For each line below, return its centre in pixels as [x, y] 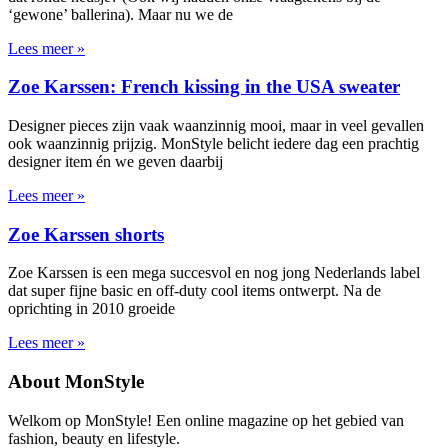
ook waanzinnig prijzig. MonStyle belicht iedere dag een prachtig [213, 143]
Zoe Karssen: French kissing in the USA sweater [204, 87]
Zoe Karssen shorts [86, 234]
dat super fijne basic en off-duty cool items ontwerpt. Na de [194, 291]
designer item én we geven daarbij [115, 161]
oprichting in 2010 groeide [91, 309]
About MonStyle [76, 382]
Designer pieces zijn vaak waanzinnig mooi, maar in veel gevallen [216, 125]
